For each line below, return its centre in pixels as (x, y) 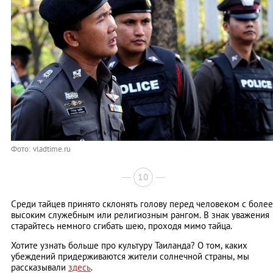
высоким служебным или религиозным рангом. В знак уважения (140, 214)
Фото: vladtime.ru (41, 149)
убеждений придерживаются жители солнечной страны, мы (130, 256)
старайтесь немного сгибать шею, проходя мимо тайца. (122, 225)
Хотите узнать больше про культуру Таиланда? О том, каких (129, 245)
